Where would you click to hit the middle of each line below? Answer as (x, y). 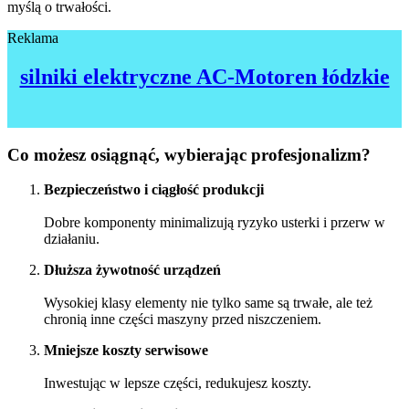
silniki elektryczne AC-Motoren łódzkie (204, 77)
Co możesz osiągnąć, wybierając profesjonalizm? (189, 154)
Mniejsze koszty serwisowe (126, 351)
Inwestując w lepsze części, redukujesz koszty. (178, 383)
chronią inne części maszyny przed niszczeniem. (183, 320)
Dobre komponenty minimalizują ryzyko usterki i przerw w (215, 223)
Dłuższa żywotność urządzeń (132, 270)
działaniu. (72, 239)
